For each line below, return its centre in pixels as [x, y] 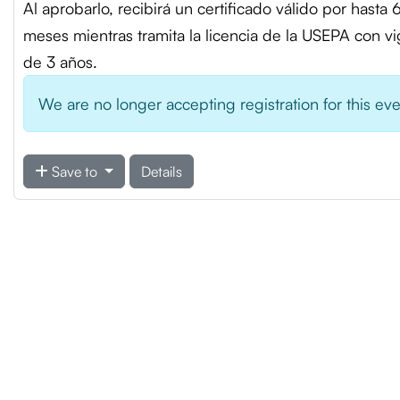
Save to [75, 171]
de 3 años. [60, 62]
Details [161, 171]
